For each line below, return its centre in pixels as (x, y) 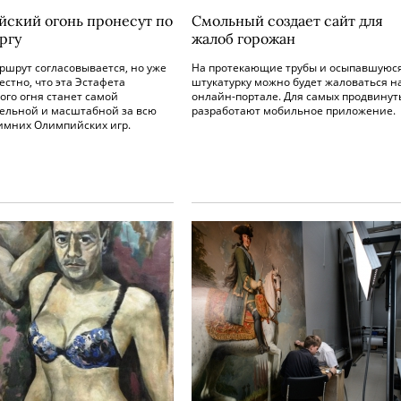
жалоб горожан (243, 38)
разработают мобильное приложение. (294, 111)
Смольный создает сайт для (287, 21)
